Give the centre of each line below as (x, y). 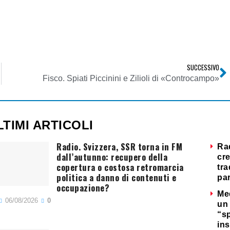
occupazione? (83, 187)
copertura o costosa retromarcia (120, 167)
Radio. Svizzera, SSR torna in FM (120, 146)
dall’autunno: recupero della (112, 157)
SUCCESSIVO (203, 67)
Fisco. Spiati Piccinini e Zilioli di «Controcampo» (131, 78)
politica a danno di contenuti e (117, 177)
